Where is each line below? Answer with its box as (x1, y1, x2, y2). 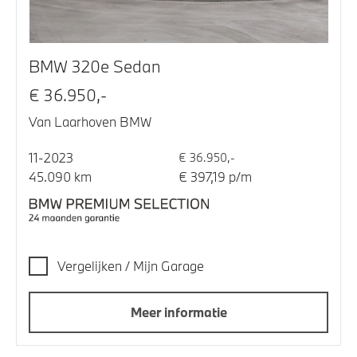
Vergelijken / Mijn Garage (57, 257, 204, 275)
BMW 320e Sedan (29, 55, 161, 78)
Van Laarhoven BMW (29, 113, 151, 131)
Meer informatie (130, 304, 227, 321)
